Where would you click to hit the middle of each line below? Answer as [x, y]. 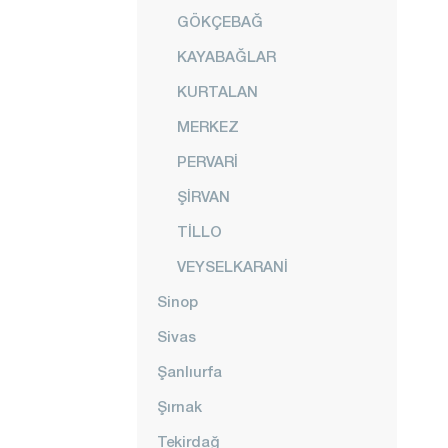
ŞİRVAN [203, 196]
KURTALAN [217, 91]
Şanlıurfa [189, 371]
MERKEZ [208, 126]
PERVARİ [207, 161]
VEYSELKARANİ [232, 266]
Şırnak [179, 406]
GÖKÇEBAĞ [220, 21]
